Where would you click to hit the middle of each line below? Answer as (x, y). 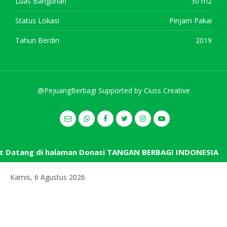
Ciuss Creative (167, 90)
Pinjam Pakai (191, 21)
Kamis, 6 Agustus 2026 (48, 177)
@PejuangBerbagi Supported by (90, 90)
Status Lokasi (37, 21)
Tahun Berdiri (37, 40)
